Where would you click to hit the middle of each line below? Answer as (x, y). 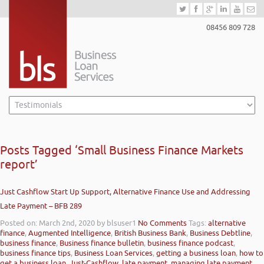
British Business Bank (150, 233)
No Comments (162, 223)
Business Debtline (220, 233)
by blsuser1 (116, 223)
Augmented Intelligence (70, 233)
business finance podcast (190, 243)
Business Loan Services (113, 253)
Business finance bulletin (102, 243)
